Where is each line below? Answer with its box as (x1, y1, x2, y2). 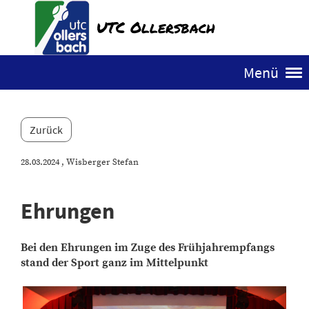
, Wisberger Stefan (59, 157, 139, 168)
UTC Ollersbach (97, 15, 215, 38)
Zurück (30, 123, 63, 137)
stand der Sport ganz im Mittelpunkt (21, 256, 208, 270)
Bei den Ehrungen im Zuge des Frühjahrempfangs (21, 241, 275, 255)
